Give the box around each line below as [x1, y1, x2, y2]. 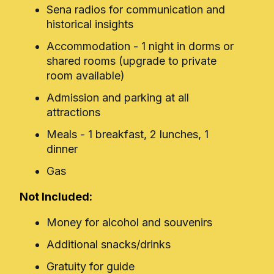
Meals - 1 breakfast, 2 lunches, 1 [46, 128, 209, 141]
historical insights [46, 18, 133, 31]
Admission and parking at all [46, 91, 189, 105]
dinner [46, 143, 78, 156]
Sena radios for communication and [46, 3, 225, 17]
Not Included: [20, 190, 92, 204]
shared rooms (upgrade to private [46, 54, 217, 68]
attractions [46, 106, 100, 119]
